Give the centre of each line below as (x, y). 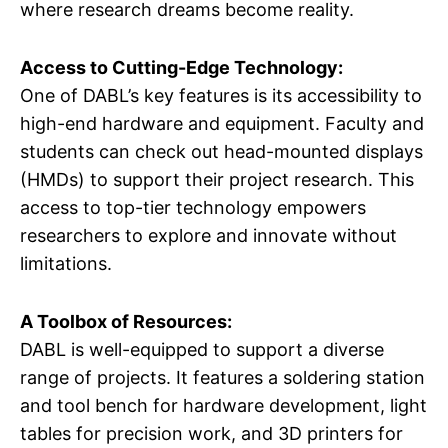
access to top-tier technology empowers (193, 207)
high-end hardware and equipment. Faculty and (222, 123)
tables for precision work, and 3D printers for (211, 433)
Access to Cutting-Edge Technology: (181, 67)
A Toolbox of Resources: (126, 321)
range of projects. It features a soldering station (222, 377)
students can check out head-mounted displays (221, 151)
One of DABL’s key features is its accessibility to (221, 95)
